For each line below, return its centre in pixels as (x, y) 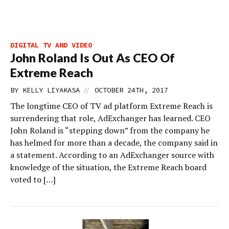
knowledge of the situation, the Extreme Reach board (108, 167)
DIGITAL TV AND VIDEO (51, 45)
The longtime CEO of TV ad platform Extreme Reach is (111, 106)
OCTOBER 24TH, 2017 (131, 90)
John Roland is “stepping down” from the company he (110, 130)
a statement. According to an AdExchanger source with (112, 155)
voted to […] (33, 179)
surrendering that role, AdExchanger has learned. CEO (110, 118)
